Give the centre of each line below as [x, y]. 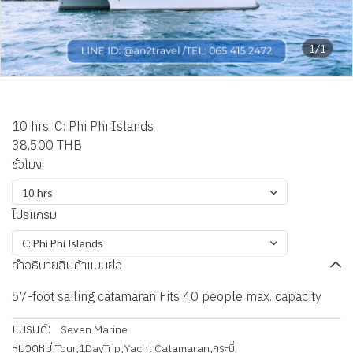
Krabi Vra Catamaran [130, 103]
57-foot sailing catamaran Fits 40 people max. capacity [167, 296]
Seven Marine [94, 329]
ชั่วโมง [27, 164]
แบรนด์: [31, 329]
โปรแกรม [34, 214]
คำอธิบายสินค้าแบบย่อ [67, 265]
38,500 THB [47, 145]
